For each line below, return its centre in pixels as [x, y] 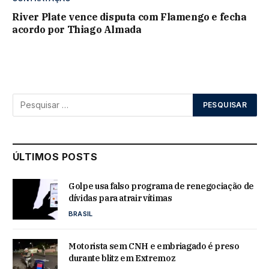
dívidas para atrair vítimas [120, 198]
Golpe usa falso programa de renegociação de [161, 186]
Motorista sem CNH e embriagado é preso [154, 246]
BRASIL [81, 213]
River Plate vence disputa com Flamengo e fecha [129, 17]
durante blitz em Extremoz [122, 258]
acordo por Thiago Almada [77, 29]
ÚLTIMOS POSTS [55, 156]
